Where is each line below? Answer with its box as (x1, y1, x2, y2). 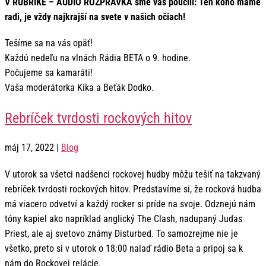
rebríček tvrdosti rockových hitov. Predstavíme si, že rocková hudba (5, 183, 261, 195)
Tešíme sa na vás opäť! (5, 37, 93, 49)
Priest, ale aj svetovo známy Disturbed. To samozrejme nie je (5, 227, 238, 239)
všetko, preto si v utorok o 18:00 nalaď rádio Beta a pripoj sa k (5, 242, 243, 254)
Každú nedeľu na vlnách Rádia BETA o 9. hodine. (5, 52, 191, 64)
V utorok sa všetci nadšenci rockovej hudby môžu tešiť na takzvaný (5, 168, 261, 180)
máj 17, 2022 (5, 142, 54, 154)
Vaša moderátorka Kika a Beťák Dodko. (5, 82, 154, 94)
